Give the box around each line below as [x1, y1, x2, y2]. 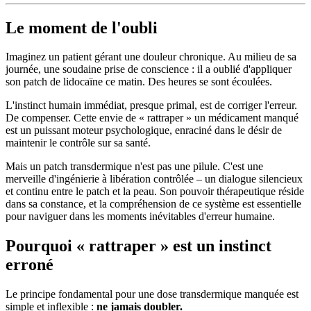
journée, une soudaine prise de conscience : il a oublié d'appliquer [6, 63, 292, 76]
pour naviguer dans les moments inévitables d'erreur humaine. [6, 210, 275, 223]
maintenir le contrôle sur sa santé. [6, 137, 151, 149]
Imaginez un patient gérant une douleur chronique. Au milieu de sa [6, 51, 296, 63]
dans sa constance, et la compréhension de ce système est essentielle [6, 198, 301, 210]
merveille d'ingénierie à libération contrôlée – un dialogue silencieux [6, 173, 303, 185]
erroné [6, 255, 53, 274]
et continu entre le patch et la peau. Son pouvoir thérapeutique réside [6, 185, 304, 198]
